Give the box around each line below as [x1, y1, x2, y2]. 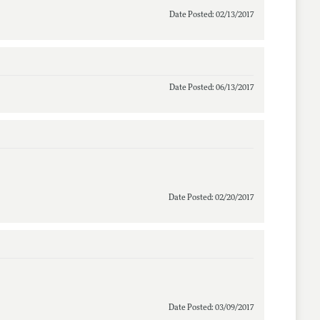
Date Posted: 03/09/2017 [168, 304, 254, 312]
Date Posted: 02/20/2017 [168, 194, 254, 202]
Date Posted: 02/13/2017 [169, 11, 254, 19]
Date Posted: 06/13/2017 [169, 84, 254, 92]
